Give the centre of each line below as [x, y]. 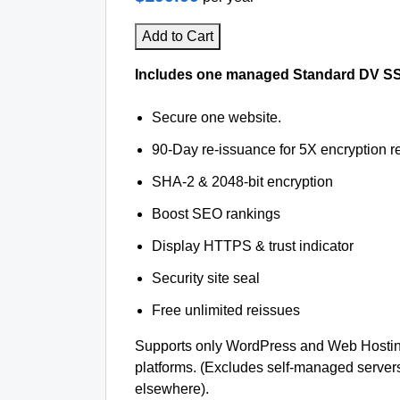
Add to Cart [178, 36]
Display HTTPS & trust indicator [253, 246]
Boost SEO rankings [217, 214]
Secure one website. [217, 117]
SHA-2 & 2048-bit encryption [243, 182]
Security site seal [206, 278]
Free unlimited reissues [226, 310]
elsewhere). [172, 389]
